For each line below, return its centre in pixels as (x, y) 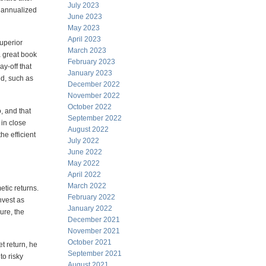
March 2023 (87, 50)
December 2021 (94, 220)
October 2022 (90, 107)
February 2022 (91, 197)
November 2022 (94, 96)
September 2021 (95, 254)
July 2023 (83, 5)
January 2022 (90, 208)
